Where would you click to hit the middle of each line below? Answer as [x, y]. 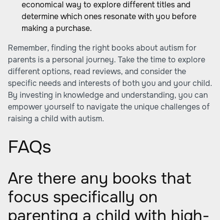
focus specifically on [83, 197]
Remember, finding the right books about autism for [102, 48]
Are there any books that [100, 179]
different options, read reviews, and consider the [97, 71]
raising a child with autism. [56, 119]
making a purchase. [57, 28]
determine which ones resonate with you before [109, 16]
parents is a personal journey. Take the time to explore [107, 60]
